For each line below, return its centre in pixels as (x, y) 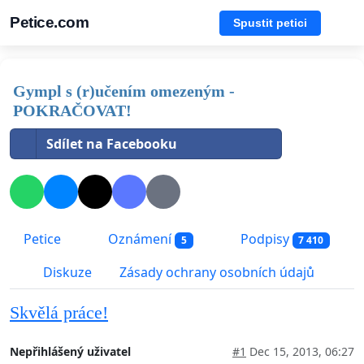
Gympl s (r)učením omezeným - (124, 91)
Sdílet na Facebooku (112, 144)
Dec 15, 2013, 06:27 (300, 352)
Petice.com (49, 22)
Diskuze (66, 273)
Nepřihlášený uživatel (70, 352)
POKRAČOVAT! (72, 110)
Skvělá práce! (59, 313)
